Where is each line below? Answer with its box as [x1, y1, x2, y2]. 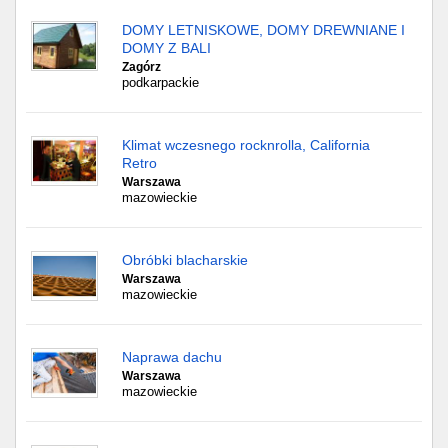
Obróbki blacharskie [122, 252, 248, 268]
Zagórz [122, 60, 161, 74]
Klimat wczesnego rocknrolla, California [122, 137, 370, 153]
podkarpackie [122, 75, 199, 90]
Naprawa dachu [122, 349, 222, 365]
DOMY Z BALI [122, 40, 211, 56]
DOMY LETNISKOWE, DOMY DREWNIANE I [122, 22, 405, 38]
